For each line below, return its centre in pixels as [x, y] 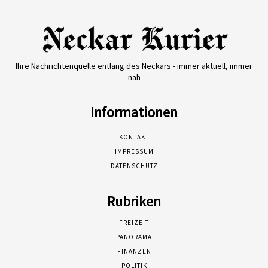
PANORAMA [134, 237]
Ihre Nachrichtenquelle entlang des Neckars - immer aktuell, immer [134, 66]
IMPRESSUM [134, 152]
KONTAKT [134, 137]
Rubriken [134, 202]
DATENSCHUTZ [134, 166]
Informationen [134, 112]
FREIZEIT [134, 223]
